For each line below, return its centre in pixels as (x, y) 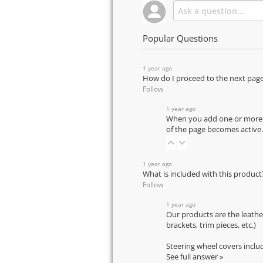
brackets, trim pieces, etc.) (211, 225)
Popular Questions (180, 38)
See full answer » (195, 257)
